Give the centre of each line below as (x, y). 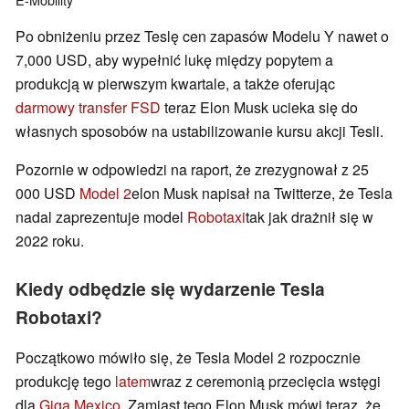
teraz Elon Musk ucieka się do (259, 108)
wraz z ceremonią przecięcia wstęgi (266, 382)
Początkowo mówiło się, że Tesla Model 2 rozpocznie (188, 358)
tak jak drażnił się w (309, 217)
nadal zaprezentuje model (101, 217)
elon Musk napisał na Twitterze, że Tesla (262, 194)
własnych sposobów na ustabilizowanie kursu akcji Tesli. (199, 131)
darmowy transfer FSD (88, 108)
